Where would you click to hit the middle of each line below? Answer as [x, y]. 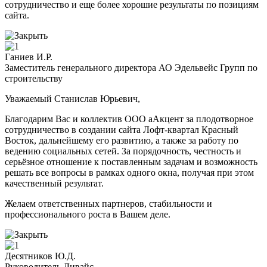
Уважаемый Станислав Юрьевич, [72, 99]
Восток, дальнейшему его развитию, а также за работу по [122, 141]
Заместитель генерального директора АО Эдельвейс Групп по [131, 68]
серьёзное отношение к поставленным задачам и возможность [131, 162]
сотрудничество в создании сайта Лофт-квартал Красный [122, 130]
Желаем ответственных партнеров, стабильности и [108, 204]
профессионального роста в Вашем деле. [88, 215]
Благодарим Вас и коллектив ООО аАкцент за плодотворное [129, 119]
